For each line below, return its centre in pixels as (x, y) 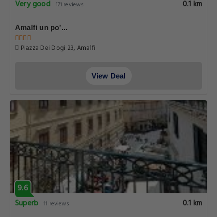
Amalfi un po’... (41, 27)
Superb (27, 203)
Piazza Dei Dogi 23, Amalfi (57, 48)
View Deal (108, 76)
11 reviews (57, 204)
